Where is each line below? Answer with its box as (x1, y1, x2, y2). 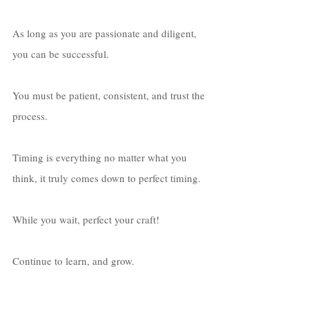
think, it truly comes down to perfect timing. (12, 170, 203, 185)
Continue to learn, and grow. (12, 253, 137, 268)
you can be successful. (12, 46, 112, 61)
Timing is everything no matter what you (12, 150, 190, 164)
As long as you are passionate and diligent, (12, 26, 199, 40)
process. (12, 108, 50, 123)
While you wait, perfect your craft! (12, 212, 162, 226)
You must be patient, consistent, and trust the (12, 88, 208, 102)
